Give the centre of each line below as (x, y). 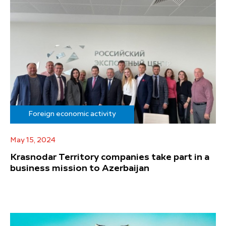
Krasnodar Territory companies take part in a (110, 158)
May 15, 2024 (33, 140)
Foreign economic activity (72, 114)
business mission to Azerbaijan (80, 169)
